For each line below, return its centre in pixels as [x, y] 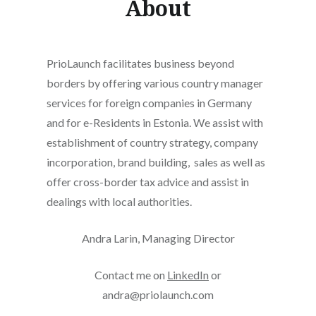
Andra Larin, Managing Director [158, 238]
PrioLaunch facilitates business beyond [140, 63]
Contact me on [131, 275]
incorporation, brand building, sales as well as [156, 162]
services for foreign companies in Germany [149, 103]
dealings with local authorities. [119, 201]
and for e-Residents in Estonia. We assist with [154, 122]
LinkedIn [188, 275]
